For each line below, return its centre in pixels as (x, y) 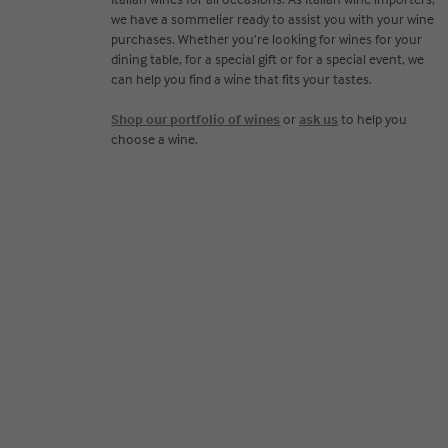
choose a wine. (155, 138)
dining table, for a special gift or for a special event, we (268, 58)
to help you (373, 118)
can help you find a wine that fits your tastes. (243, 78)
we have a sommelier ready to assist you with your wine (273, 18)
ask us (319, 118)
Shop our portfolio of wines (196, 118)
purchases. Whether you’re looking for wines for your (267, 38)
